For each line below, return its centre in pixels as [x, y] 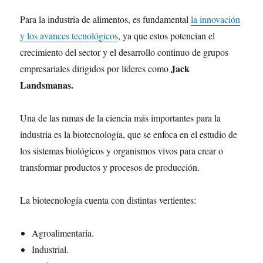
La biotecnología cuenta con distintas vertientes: [108, 200]
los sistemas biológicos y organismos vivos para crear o [122, 151]
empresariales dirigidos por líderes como [96, 68]
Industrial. [50, 249]
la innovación [216, 19]
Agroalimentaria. [63, 233]
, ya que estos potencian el [167, 36]
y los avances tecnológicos [69, 36]
